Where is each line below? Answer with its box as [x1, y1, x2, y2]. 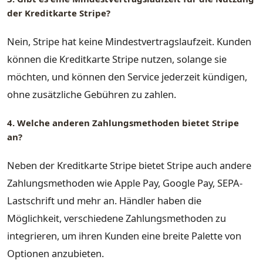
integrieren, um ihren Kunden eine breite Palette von [7, 228, 241, 242]
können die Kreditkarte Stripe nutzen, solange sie [7, 52, 227, 66]
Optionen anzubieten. [7, 246, 104, 260]
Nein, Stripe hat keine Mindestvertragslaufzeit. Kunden [7, 34, 251, 48]
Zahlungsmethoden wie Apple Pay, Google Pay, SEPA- [7, 176, 242, 190]
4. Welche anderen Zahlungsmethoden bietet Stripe [7, 117, 239, 129]
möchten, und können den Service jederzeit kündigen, [7, 69, 247, 83]
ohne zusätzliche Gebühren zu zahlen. [7, 87, 176, 101]
